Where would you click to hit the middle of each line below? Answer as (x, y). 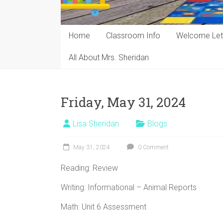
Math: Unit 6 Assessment (104, 207)
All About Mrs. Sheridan (109, 57)
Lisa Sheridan (96, 123)
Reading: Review (89, 168)
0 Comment (153, 147)
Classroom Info (133, 35)
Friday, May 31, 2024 (123, 102)
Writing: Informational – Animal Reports (129, 187)
